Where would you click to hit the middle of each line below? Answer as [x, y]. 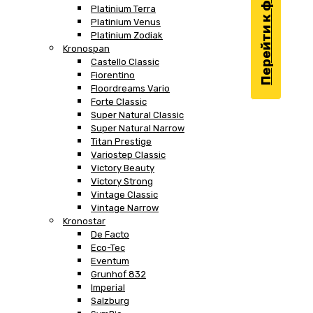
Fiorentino [113, 75]
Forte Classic [119, 101]
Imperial [108, 287]
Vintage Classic [124, 194]
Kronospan [86, 48]
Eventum [110, 261]
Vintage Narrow [125, 208]
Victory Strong [122, 181]
